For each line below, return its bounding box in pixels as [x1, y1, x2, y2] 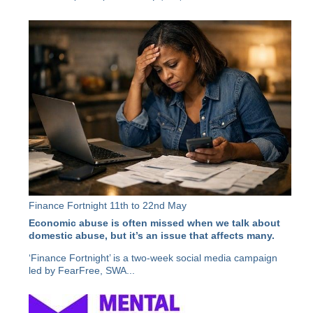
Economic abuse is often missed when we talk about [29, 217, 281, 228]
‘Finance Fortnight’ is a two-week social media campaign [29, 252, 278, 264]
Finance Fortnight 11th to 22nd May [29, 199, 187, 211]
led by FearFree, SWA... [29, 265, 136, 277]
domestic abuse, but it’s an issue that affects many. [29, 229, 278, 241]
